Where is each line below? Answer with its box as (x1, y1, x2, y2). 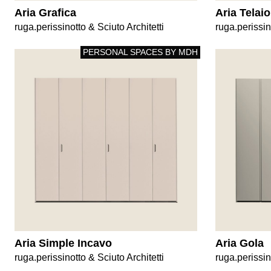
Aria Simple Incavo (15, 237, 112, 249)
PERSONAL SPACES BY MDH (82, 47, 198, 57)
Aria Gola (215, 237, 264, 249)
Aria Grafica (15, 6, 76, 19)
